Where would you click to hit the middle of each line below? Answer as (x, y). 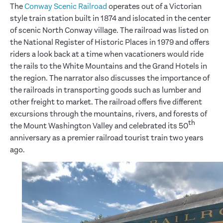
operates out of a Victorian (154, 6)
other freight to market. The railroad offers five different (106, 102)
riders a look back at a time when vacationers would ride (107, 54)
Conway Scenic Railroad (66, 6)
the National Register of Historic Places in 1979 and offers (110, 42)
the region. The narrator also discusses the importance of (110, 78)
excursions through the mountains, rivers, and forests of (109, 114)
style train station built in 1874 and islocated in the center (110, 18)
